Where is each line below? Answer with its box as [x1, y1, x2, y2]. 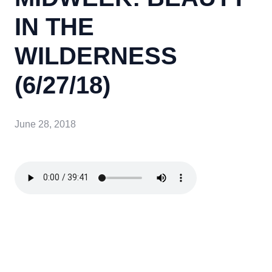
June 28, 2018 [15, 118, 76, 129]
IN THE [15, 13, 94, 40]
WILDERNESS [15, 42, 177, 69]
